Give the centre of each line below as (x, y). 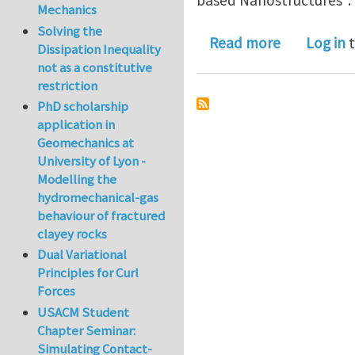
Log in (326, 42)
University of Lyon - (92, 161)
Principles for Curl (88, 273)
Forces (57, 291)
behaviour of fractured (101, 216)
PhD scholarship (83, 107)
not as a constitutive (95, 67)
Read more (245, 42)
